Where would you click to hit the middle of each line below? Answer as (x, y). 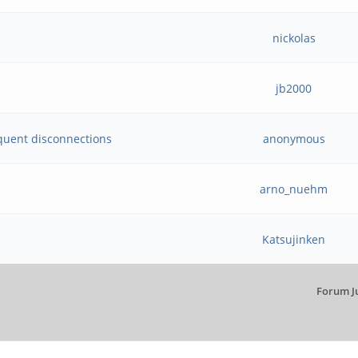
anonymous (294, 139)
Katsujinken (294, 239)
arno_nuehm (294, 189)
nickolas (294, 38)
